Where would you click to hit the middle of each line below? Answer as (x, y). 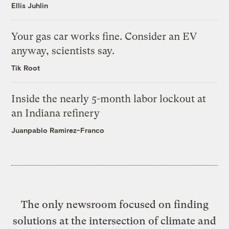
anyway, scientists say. (63, 51)
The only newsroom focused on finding (114, 205)
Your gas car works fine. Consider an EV (104, 37)
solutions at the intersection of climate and (114, 221)
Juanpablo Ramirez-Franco (58, 130)
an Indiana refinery (56, 113)
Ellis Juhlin (30, 6)
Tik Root (26, 68)
